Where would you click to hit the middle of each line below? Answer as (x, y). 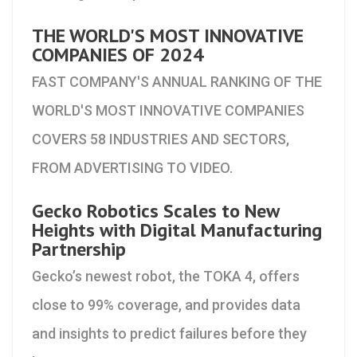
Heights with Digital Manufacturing (177, 230)
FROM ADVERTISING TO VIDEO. (132, 168)
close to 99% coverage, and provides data (166, 305)
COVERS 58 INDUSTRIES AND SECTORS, (161, 139)
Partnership (79, 249)
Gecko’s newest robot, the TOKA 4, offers (166, 276)
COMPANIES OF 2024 (118, 55)
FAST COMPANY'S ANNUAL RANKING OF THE (177, 82)
